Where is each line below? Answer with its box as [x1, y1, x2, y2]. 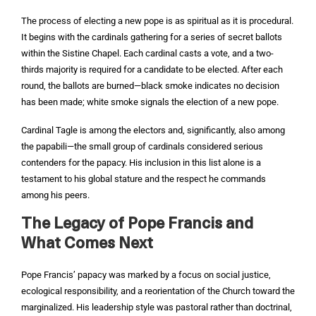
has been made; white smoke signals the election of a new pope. [21, 97, 279, 107]
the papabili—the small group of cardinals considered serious [21, 141, 263, 152]
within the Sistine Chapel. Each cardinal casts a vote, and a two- [21, 48, 274, 59]
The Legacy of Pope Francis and [21, 217, 253, 233]
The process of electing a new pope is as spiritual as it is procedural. [21, 16, 293, 26]
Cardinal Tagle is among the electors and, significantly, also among [21, 125, 285, 135]
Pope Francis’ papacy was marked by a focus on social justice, [21, 269, 271, 280]
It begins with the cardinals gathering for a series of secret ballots [21, 32, 282, 42]
